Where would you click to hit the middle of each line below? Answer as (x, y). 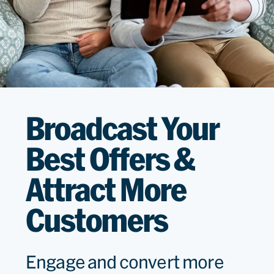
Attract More (106, 189)
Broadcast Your (122, 128)
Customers (97, 220)
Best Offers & (110, 159)
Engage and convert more (125, 262)
